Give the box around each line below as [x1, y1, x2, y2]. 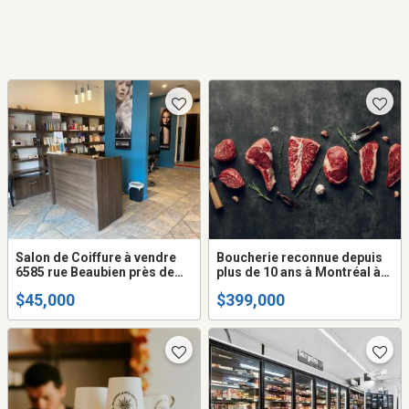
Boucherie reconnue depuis [216, 250, 383, 266]
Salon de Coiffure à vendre [16, 250, 176, 266]
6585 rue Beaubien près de [16, 265, 174, 280]
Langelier [16, 279, 73, 295]
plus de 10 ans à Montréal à [216, 265, 381, 280]
